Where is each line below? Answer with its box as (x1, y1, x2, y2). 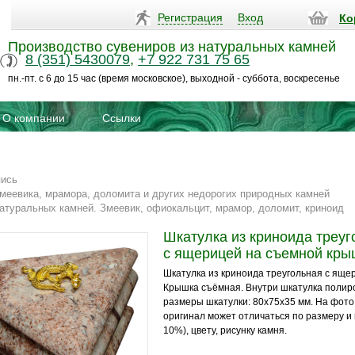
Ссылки (102, 112, 141, 124)
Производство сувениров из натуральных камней (8, 39, 336, 55)
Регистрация (158, 11, 223, 24)
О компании (2, 112, 65, 124)
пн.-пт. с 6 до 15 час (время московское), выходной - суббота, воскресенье (8, 73, 340, 84)
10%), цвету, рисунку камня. (163, 325, 287, 336)
